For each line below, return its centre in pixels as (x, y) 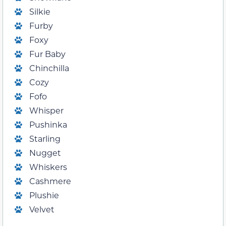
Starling (45, 139)
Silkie (40, 12)
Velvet (42, 209)
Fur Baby (47, 54)
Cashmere (50, 181)
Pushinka (48, 125)
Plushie (44, 195)
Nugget (45, 153)
